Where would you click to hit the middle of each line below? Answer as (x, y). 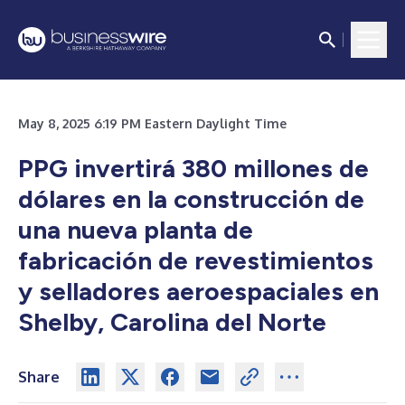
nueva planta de (160, 230)
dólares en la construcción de (191, 199)
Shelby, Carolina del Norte (172, 322)
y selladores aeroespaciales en (198, 291)
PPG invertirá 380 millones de (193, 168)
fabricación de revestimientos (196, 260)
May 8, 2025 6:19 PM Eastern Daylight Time (152, 123)
